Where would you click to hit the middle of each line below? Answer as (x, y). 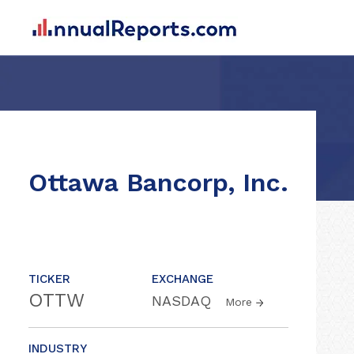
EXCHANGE (183, 279)
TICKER (49, 279)
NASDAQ (184, 301)
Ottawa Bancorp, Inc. (158, 183)
